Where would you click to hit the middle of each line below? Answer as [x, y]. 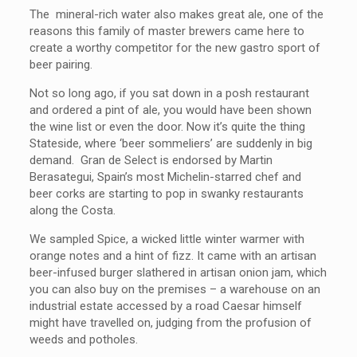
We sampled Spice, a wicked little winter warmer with [167, 239]
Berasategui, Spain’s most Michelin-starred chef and [166, 177]
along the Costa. [73, 210]
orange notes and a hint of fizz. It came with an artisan [173, 256]
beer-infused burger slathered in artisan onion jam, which [178, 273]
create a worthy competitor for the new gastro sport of [175, 48]
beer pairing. [61, 65]
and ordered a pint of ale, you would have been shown [171, 110]
